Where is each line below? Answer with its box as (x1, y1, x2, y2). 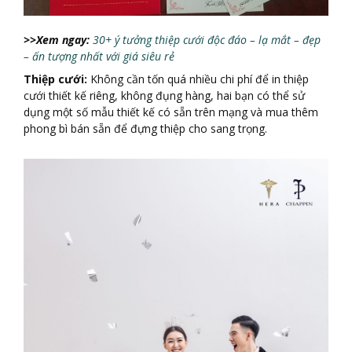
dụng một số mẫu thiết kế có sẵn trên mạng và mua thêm (24, 104, 318, 119)
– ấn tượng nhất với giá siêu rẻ (24, 48, 174, 64)
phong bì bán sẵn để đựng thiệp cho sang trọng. (24, 120, 267, 136)
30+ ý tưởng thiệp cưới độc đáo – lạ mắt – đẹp (93, 31, 321, 47)
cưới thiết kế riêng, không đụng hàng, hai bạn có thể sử (24, 87, 305, 103)
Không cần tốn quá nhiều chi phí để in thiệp (87, 71, 309, 86)
